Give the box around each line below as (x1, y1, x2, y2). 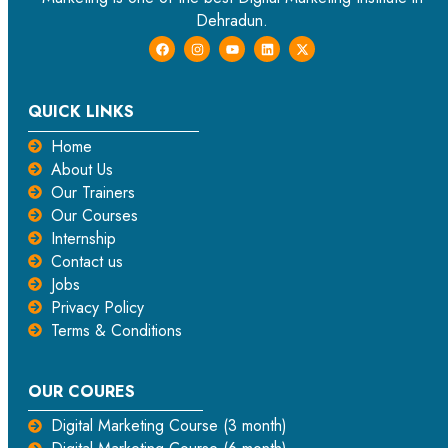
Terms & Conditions (50, 318, 182, 342)
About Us (50, 157, 113, 181)
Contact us (50, 249, 123, 273)
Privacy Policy (50, 295, 144, 319)
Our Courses (50, 203, 138, 227)
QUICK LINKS (28, 100, 134, 124)
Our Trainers (50, 180, 135, 204)
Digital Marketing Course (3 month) (50, 414, 287, 438)
